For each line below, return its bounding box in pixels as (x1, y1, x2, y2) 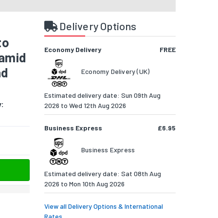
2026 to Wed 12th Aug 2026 (44, 101, 126, 110)
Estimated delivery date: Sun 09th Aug (44, 91, 161, 100)
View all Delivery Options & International (44, 202, 163, 211)
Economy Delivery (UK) (81, 67, 150, 76)
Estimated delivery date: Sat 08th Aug (44, 169, 161, 178)
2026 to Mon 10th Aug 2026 (44, 180, 125, 188)
